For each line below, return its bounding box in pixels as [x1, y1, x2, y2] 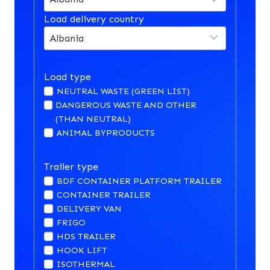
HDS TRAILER [57, 231, 116, 242]
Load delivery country [44, 13, 144, 25]
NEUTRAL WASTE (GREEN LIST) [57, 86, 190, 97]
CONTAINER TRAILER [57, 189, 151, 201]
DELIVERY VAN [57, 203, 122, 215]
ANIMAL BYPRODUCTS [57, 127, 155, 139]
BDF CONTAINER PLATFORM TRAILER [57, 175, 222, 187]
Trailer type [44, 161, 98, 173]
